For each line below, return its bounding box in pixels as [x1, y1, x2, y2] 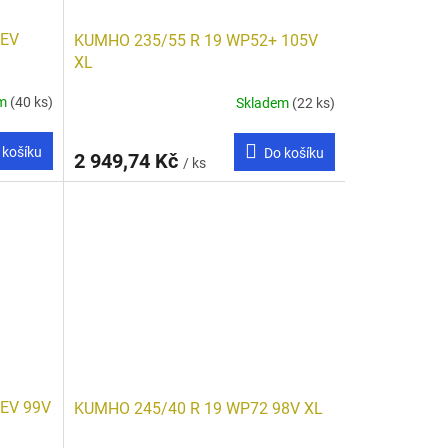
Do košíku [263, 144, 324, 161]
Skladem [235, 95, 292, 112]
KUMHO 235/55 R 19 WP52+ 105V [73, 30, 318, 50]
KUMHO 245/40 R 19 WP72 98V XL [73, 398, 323, 418]
